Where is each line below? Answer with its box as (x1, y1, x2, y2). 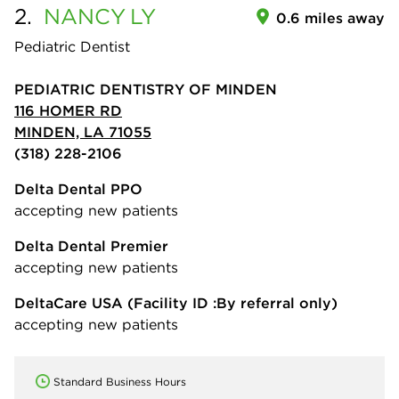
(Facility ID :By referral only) (123, 294, 338, 313)
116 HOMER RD (14, 102, 122, 120)
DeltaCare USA (14, 294, 123, 313)
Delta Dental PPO (14, 180, 142, 199)
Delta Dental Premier (14, 237, 168, 256)
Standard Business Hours (53, 375, 186, 389)
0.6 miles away (276, 9, 385, 28)
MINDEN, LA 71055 (14, 123, 151, 142)
